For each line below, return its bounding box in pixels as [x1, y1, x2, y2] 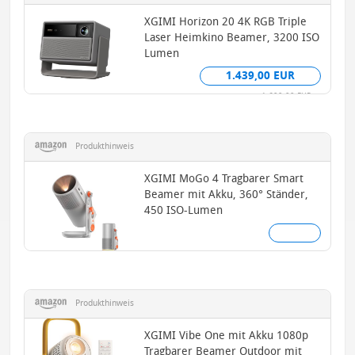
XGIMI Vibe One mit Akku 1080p [144, 328, 309, 342]
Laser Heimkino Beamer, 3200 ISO [144, 30, 320, 44]
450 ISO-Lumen [144, 203, 223, 217]
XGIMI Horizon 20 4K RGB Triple [144, 14, 307, 29]
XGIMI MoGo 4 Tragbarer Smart [144, 171, 304, 185]
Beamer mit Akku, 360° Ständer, [144, 187, 309, 201]
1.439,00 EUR [225, 68, 295, 82]
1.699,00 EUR [261, 90, 311, 101]
